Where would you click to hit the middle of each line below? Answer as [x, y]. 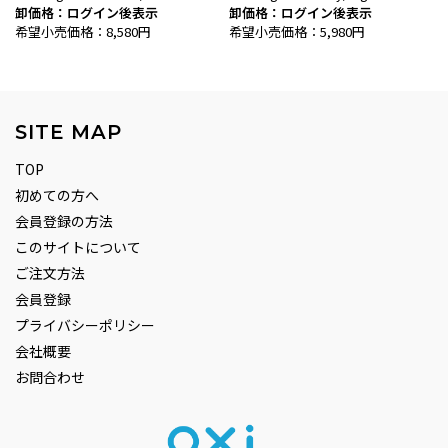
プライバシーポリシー [85, 324]
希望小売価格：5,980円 [297, 31]
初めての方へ [57, 194]
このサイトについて [78, 246]
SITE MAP [68, 131]
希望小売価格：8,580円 [83, 31]
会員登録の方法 [64, 220]
